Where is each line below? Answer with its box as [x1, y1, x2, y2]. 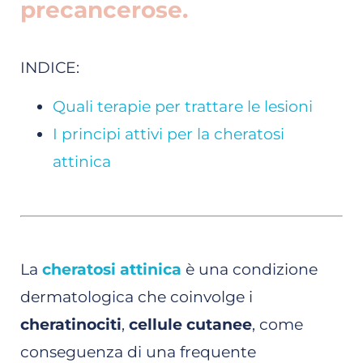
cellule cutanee [125, 315, 252, 335]
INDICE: [20, 58, 79, 77]
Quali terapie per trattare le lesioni [53, 97, 313, 117]
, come [252, 315, 303, 335]
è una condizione [181, 260, 318, 280]
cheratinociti [20, 315, 122, 335]
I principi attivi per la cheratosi [53, 125, 284, 144]
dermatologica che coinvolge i [20, 288, 253, 307]
